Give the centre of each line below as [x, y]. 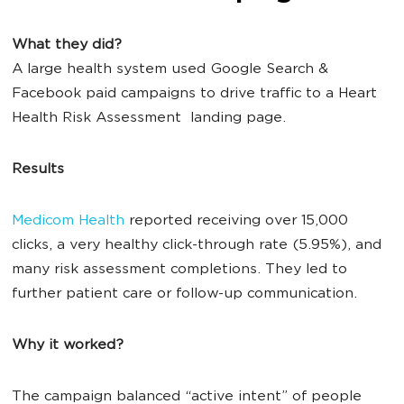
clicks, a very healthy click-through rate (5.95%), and [197, 246]
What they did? [67, 46]
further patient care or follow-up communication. [187, 294]
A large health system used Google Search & [170, 70]
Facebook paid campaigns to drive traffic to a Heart [194, 94]
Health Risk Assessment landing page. [151, 119]
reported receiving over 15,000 [236, 221]
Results [38, 170]
